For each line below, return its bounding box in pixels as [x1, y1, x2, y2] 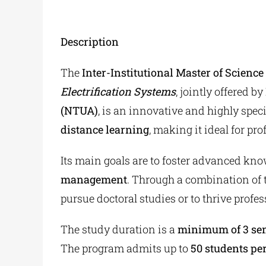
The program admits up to [60, 241, 191, 256]
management [60, 172, 127, 187]
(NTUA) [60, 103, 98, 118]
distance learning [60, 122, 149, 137]
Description [60, 34, 119, 49]
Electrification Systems [60, 84, 176, 99]
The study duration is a [60, 222, 178, 237]
